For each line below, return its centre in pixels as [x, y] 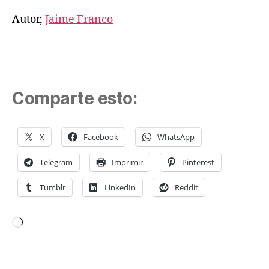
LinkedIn [120, 187]
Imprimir [127, 162]
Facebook [101, 137]
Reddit [186, 187]
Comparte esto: [75, 98]
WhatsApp [176, 137]
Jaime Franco [79, 19]
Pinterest [198, 162]
